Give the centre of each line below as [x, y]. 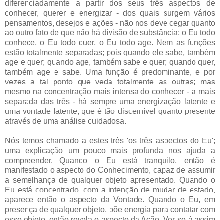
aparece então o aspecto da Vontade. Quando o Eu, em [110, 199]
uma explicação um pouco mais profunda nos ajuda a [110, 150]
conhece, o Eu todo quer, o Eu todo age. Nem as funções [110, 42]
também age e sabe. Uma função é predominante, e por [110, 72]
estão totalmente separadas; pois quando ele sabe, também [110, 52]
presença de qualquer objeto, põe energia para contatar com [110, 209]
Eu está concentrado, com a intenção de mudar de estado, [110, 190]
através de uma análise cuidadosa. [67, 121]
